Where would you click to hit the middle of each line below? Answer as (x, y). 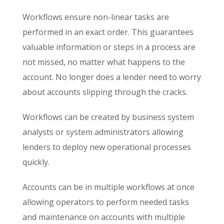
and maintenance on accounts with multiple (104, 217)
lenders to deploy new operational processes (107, 147)
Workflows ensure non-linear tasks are (96, 17)
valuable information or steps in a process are (109, 47)
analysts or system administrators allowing (103, 132)
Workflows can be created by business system (108, 117)
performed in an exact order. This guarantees (108, 32)
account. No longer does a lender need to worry (112, 77)
